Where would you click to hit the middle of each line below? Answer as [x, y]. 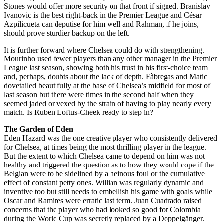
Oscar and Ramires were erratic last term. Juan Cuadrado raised [103, 201]
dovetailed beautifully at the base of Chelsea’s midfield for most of [107, 86]
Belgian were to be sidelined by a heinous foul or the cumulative [104, 174]
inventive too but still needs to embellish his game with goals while [108, 192]
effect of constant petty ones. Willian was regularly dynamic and [104, 183]
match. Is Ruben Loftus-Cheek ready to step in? [80, 112]
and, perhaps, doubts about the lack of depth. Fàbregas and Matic [106, 77]
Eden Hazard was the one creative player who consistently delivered [111, 138]
